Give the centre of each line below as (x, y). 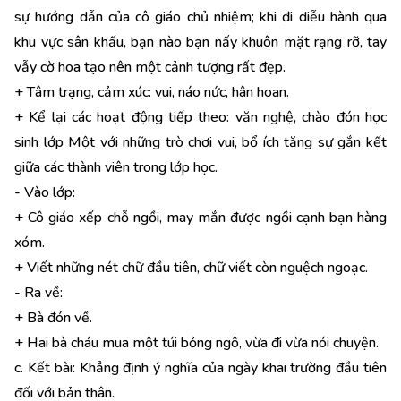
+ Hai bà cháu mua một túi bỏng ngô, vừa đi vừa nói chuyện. (196, 343)
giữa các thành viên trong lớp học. (116, 167)
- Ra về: (38, 293)
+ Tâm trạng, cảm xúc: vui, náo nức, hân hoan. (152, 92)
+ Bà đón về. (53, 318)
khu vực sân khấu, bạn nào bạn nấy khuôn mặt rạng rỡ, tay (200, 42)
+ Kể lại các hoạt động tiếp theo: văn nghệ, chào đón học (200, 117)
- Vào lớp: (45, 192)
